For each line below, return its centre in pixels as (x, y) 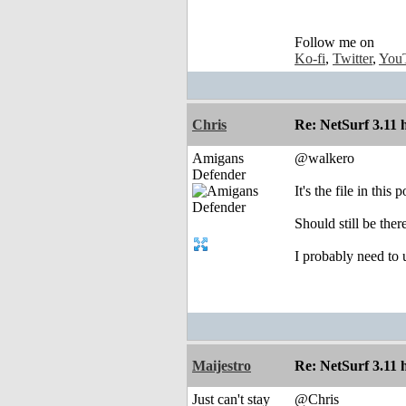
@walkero (324, 159)
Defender (219, 175)
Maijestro (222, 366)
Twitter (353, 59)
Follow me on (334, 43)
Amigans (218, 159)
